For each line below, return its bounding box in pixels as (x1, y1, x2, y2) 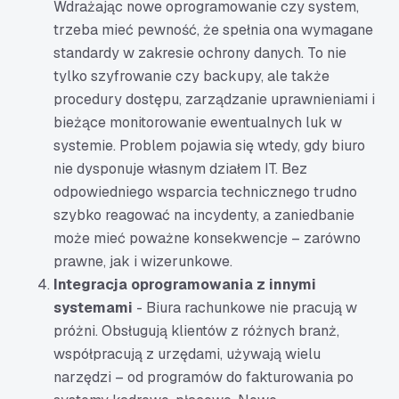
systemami (53, 298, 133, 317)
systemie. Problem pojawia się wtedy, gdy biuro (53, 136, 365, 155)
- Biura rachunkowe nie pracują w (133, 298, 357, 317)
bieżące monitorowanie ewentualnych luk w (53, 113, 342, 132)
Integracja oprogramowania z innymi (53, 275, 316, 294)
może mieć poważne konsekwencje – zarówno (53, 229, 361, 248)
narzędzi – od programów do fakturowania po (53, 368, 354, 387)
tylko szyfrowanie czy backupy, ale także (53, 67, 330, 85)
